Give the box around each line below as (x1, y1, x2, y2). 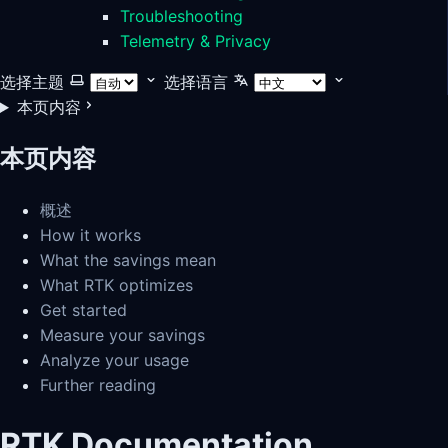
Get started (40, 299, 127, 320)
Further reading (40, 374, 156, 395)
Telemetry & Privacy (120, 31, 271, 51)
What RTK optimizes (40, 274, 193, 295)
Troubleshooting (120, 6, 243, 26)
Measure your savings (40, 324, 205, 345)
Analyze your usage (40, 349, 189, 370)
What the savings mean (40, 249, 216, 270)
